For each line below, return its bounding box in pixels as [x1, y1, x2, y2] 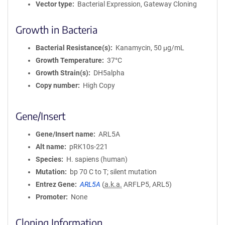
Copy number [36, 81, 78, 89]
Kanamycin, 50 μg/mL [115, 44, 184, 52]
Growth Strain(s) [36, 69, 88, 77]
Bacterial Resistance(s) [36, 44, 110, 52]
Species [36, 155, 61, 163]
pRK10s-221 [69, 143, 108, 151]
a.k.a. [104, 180, 122, 188]
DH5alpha [93, 69, 125, 77]
